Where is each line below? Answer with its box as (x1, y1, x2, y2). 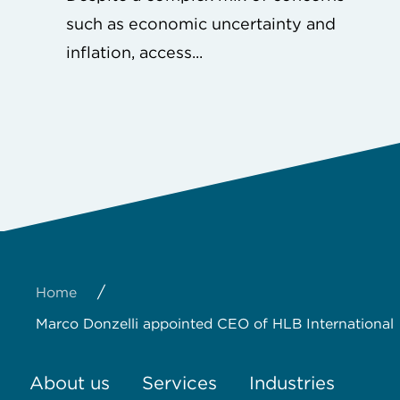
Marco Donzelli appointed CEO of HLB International (36, 314, 394, 332)
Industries (248, 372, 335, 395)
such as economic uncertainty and (66, 13, 336, 33)
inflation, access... (66, 42, 203, 62)
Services (141, 372, 217, 395)
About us (29, 372, 110, 395)
